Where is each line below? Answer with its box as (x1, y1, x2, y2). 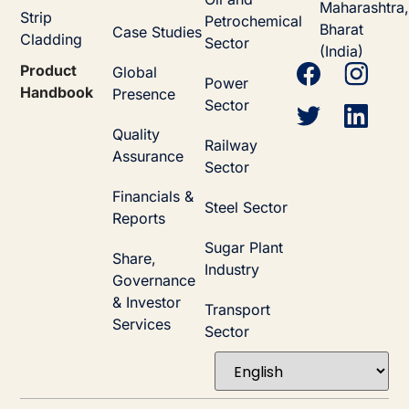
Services (112, 315, 172, 334)
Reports (112, 209, 166, 228)
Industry (204, 260, 259, 279)
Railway (204, 136, 257, 155)
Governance (112, 271, 196, 290)
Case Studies (112, 23, 203, 42)
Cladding (20, 30, 83, 49)
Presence (112, 85, 176, 104)
